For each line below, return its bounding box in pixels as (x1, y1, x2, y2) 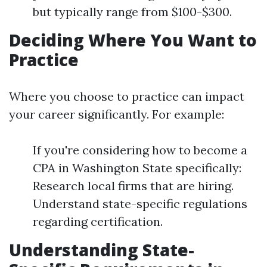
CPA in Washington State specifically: (33, 160, 241, 175)
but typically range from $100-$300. (33, 4, 232, 19)
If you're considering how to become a (33, 142, 247, 157)
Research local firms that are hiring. (33, 178, 234, 193)
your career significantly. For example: (9, 107, 224, 122)
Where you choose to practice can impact (9, 89, 244, 104)
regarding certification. (33, 214, 163, 229)
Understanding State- (9, 238, 194, 261)
